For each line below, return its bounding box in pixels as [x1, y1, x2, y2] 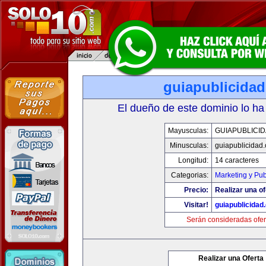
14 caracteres [215, 156, 259, 164]
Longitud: [178, 156, 208, 164]
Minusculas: [170, 141, 208, 150]
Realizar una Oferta [198, 254, 264, 262]
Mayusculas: [168, 126, 208, 135]
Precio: [184, 186, 208, 194]
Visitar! [184, 201, 208, 209]
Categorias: [171, 171, 208, 179]
